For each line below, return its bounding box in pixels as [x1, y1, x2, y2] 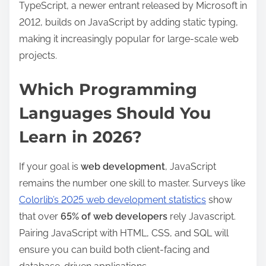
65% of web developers [61, 210, 167, 222]
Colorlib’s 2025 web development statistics [19, 194, 206, 205]
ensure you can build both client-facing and [19, 243, 210, 255]
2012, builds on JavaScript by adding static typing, [19, 17, 238, 28]
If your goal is [19, 160, 81, 172]
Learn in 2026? [19, 126, 142, 147]
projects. [19, 50, 57, 62]
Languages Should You [19, 103, 211, 123]
